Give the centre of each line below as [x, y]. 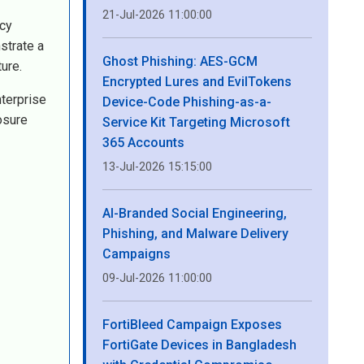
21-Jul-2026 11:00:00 [157, 15]
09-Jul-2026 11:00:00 [157, 278]
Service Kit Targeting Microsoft [196, 122]
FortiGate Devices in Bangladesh [199, 345]
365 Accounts [143, 143]
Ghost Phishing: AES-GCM [180, 61]
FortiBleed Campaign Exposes [192, 325]
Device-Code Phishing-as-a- [187, 102]
